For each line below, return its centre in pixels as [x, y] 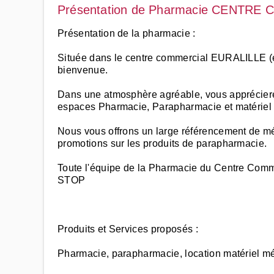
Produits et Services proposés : [128, 229]
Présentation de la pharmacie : [127, 33]
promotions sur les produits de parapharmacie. [162, 143]
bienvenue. [83, 70]
